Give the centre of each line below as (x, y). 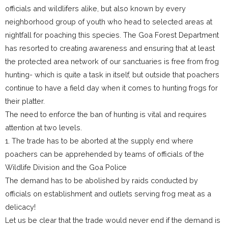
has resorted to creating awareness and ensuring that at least (110, 48)
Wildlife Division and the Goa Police (66, 167)
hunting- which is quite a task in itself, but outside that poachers (112, 75)
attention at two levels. (44, 128)
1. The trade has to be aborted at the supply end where (99, 141)
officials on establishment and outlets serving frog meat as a (108, 194)
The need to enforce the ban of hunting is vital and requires (106, 115)
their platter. (25, 101)
